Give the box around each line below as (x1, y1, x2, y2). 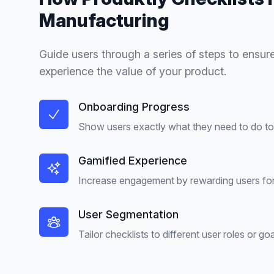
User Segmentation (78, 207, 179, 221)
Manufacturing (39, 9, 169, 31)
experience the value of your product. (39, 64, 226, 78)
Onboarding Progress (78, 100, 190, 113)
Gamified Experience (78, 154, 187, 167)
